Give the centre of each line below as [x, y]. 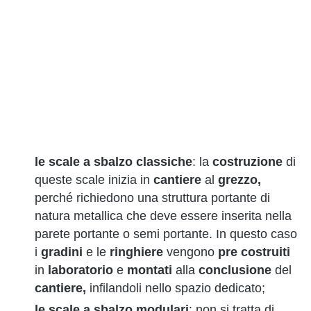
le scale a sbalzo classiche [114, 162]
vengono [191, 252]
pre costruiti [254, 252]
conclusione [235, 270]
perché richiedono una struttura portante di [152, 198]
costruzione [247, 162]
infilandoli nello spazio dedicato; [176, 288]
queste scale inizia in [94, 180]
